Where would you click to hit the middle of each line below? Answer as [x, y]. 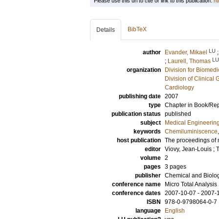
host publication [139, 140]
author [152, 52]
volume [151, 158]
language [148, 211]
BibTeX [137, 29]
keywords [147, 131]
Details [106, 30]
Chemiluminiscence [191, 131]
